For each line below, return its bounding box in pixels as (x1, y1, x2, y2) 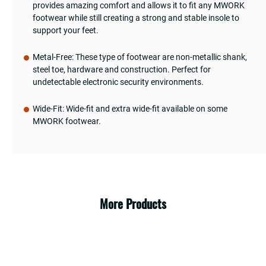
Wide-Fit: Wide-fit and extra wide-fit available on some (33, 103, 227, 113)
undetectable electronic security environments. (33, 77, 204, 87)
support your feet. (33, 25, 99, 35)
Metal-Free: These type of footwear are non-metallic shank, (33, 52, 247, 62)
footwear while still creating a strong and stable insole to (33, 12, 239, 23)
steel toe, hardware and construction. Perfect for (33, 64, 211, 74)
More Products (100, 195, 166, 212)
